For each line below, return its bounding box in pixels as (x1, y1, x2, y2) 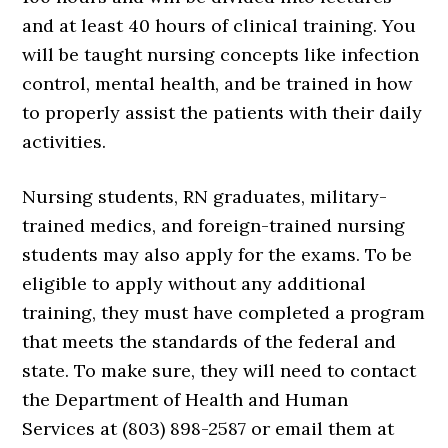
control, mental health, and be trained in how (22, 71, 413, 95)
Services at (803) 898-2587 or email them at (22, 416, 395, 440)
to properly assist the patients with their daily (22, 100, 423, 124)
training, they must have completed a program (22, 300, 426, 324)
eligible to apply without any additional (22, 271, 367, 295)
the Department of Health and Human (22, 387, 349, 411)
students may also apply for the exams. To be (22, 242, 413, 266)
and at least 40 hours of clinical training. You (22, 13, 417, 37)
